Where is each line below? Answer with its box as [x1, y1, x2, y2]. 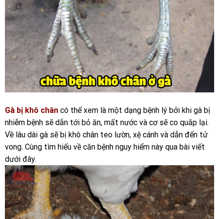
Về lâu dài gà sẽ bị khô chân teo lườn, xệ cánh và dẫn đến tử [5, 130, 208, 140]
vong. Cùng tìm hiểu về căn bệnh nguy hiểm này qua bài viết [5, 142, 205, 152]
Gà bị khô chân [5, 106, 58, 115]
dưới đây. [5, 154, 36, 164]
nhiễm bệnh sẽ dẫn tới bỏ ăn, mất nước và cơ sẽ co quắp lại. [5, 118, 209, 128]
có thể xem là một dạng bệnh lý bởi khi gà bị [58, 106, 210, 115]
